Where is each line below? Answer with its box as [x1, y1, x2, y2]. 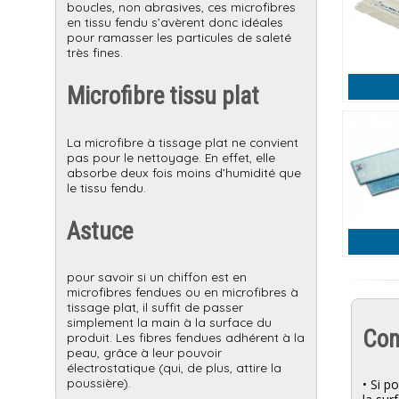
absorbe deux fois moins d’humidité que [67, 164, 301, 180]
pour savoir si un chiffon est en [67, 269, 247, 284]
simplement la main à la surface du [67, 314, 272, 330]
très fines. [67, 45, 123, 61]
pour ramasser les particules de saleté [67, 29, 291, 45]
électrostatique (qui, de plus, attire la [67, 360, 281, 375]
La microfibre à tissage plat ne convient [67, 134, 298, 150]
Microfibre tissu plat [67, 82, 259, 111]
